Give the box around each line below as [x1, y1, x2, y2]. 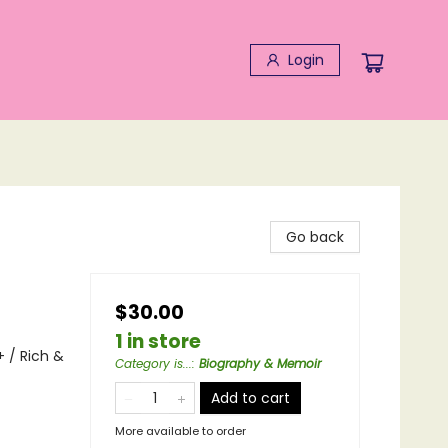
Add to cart [211, 388, 290, 408]
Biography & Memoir [199, 355, 321, 372]
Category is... [115, 355, 192, 372]
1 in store [115, 328, 201, 355]
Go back [286, 227, 344, 247]
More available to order [115, 423, 246, 439]
